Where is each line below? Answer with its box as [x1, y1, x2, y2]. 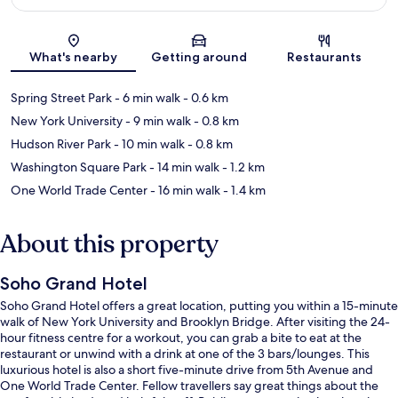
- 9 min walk [123, 112, 191, 129]
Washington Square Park [11, 158, 147, 175]
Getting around [150, 48, 247, 65]
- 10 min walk [111, 135, 185, 152]
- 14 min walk [147, 158, 219, 175]
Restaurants [287, 48, 362, 65]
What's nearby [29, 48, 118, 65]
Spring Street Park [11, 89, 112, 106]
